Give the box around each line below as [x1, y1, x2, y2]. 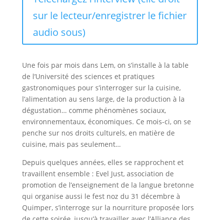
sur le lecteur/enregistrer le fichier [32, 8, 187, 22]
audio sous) [32, 25, 85, 39]
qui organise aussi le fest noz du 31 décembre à [22, 191, 180, 201]
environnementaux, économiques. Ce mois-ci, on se [22, 116, 191, 126]
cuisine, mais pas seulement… [22, 139, 121, 149]
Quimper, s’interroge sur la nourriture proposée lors [22, 202, 194, 212]
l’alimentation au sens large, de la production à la [22, 94, 185, 104]
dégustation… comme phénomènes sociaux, [22, 105, 166, 115]
